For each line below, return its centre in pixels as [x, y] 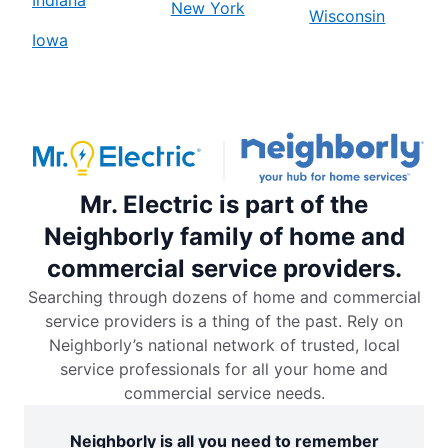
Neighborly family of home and [224, 237]
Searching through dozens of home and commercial [224, 297]
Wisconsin [347, 15]
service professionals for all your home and [224, 369]
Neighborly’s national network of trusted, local [224, 345]
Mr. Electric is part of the [224, 205]
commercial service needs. [224, 393]
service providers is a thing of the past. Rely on [224, 321]
